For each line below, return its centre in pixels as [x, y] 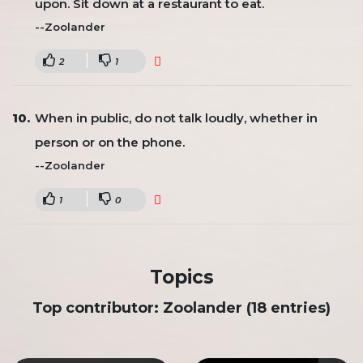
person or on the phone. [110, 142]
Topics [181, 277]
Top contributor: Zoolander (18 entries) [181, 308]
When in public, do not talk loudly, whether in [176, 118]
